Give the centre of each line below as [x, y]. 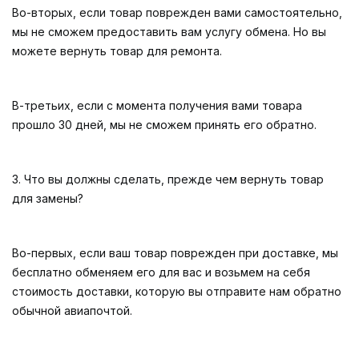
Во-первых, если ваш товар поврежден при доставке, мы [175, 253]
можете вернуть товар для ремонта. [117, 51]
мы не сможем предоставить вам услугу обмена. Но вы [169, 32]
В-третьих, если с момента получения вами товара [157, 105]
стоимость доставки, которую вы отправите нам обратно [177, 291]
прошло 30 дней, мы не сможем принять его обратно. [164, 125]
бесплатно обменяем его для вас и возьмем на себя [161, 272]
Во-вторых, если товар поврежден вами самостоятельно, [177, 12]
